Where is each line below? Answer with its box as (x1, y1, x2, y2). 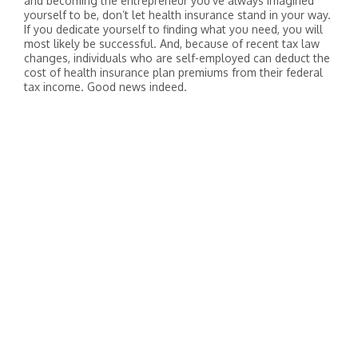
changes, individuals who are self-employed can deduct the (24, 51, 330, 65)
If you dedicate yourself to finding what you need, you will (24, 22, 323, 36)
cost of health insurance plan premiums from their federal (24, 66, 323, 79)
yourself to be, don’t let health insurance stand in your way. (24, 8, 331, 22)
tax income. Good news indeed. (24, 80, 187, 93)
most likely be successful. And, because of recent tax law (24, 37, 320, 50)
